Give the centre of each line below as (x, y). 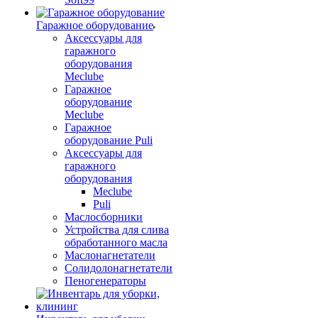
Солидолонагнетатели (119, 268)
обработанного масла (116, 242)
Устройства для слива (117, 230)
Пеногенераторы (105, 281)
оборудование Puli (109, 140)
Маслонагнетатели (110, 255)
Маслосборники (104, 217)
